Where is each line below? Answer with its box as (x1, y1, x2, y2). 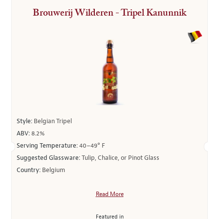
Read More (95, 191, 124, 198)
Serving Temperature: (17, 142, 79, 150)
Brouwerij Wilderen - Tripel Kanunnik (33, 9, 186, 18)
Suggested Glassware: (17, 154, 82, 162)
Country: (17, 166, 42, 174)
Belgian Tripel (34, 117, 72, 125)
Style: (17, 117, 34, 125)
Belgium (42, 166, 65, 174)
